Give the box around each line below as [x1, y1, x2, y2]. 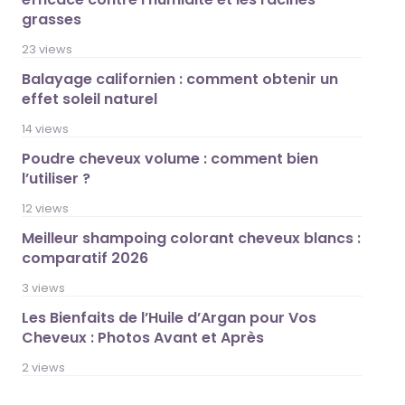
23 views [22, 42, 73, 57]
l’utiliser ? [22, 168, 91, 189]
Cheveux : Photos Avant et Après [22, 327, 265, 348]
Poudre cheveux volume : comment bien [22, 148, 319, 169]
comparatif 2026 [22, 248, 149, 268]
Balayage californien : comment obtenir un [22, 69, 339, 89]
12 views [22, 201, 70, 216]
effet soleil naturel [22, 89, 158, 109]
